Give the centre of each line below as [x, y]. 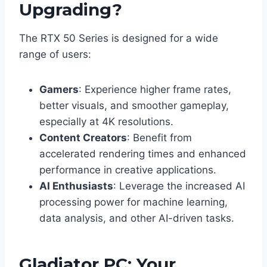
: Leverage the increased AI [179, 186]
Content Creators [83, 138]
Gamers [59, 90]
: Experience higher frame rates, [155, 90]
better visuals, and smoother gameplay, [134, 106]
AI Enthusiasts [76, 186]
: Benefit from [159, 138]
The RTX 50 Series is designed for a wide [119, 38]
